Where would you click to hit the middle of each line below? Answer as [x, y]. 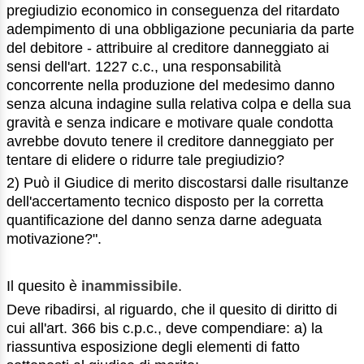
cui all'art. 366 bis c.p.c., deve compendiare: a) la [165, 328]
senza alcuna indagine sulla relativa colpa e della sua [179, 104]
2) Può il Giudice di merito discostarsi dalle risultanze [178, 183]
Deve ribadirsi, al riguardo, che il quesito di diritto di [172, 309]
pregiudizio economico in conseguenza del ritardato [173, 10]
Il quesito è [44, 286]
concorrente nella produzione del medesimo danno [171, 85]
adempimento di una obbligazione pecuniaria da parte [180, 29]
